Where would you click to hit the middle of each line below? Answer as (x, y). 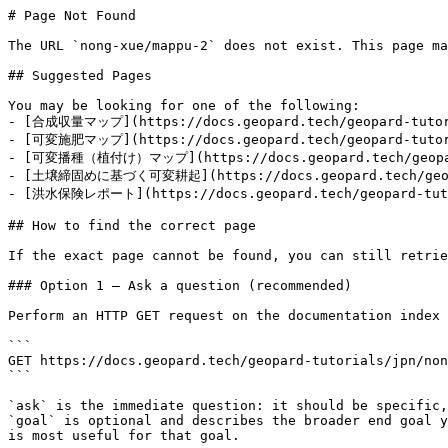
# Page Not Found (72, 15)
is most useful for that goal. (124, 435)
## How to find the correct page (132, 225)
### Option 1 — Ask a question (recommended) (180, 285)
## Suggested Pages (80, 75)
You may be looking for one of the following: (184, 105)
